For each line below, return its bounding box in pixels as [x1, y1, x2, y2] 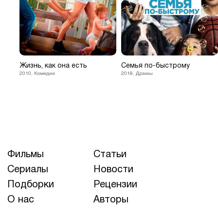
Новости [93, 165, 133, 174]
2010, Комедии [19, 71, 55, 76]
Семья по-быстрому [121, 62, 190, 69]
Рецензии [93, 180, 137, 189]
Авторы [93, 195, 128, 204]
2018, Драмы [121, 71, 153, 76]
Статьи [93, 150, 127, 159]
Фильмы [7, 150, 44, 159]
